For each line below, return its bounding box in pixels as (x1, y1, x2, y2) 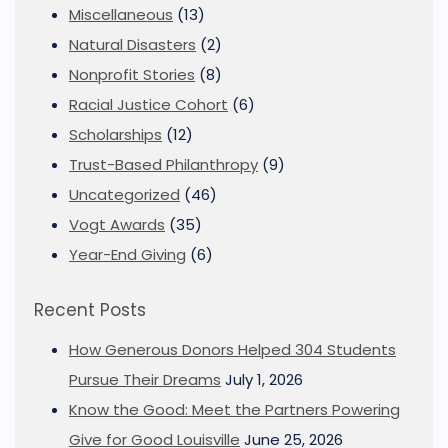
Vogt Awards (69, 214, 165, 235)
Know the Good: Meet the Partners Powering (69, 399, 400, 420)
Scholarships (69, 124, 162, 145)
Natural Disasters (69, 34, 196, 55)
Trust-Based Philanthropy (69, 154, 258, 175)
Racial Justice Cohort (69, 94, 228, 115)
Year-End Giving (69, 244, 186, 265)
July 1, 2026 (225, 369, 303, 390)
